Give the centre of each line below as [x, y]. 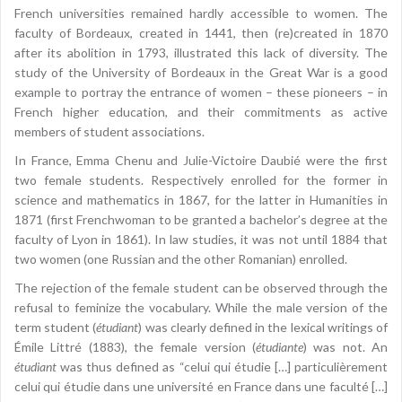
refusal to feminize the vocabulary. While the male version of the [201, 307]
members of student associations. [109, 131]
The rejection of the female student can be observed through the [201, 287]
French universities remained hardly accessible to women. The [201, 13]
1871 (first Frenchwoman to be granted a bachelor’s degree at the [201, 219]
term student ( [56, 327]
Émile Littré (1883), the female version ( [135, 346]
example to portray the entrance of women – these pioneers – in [201, 92]
